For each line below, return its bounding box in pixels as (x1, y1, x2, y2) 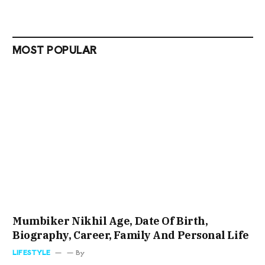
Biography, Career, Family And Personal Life (12, 228, 249, 243)
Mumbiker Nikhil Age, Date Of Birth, (12, 214, 208, 228)
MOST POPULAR (12, 42, 97, 57)
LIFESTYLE (12, 247, 50, 257)
